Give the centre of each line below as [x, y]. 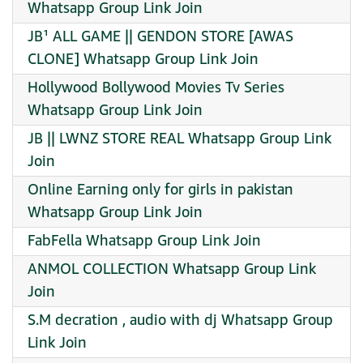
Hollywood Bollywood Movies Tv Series [156, 88]
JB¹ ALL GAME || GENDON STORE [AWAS [160, 37]
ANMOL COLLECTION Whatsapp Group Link [172, 269]
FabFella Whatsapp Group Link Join [144, 241]
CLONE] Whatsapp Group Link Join [143, 60]
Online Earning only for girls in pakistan [160, 190]
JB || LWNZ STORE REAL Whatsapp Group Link [179, 139]
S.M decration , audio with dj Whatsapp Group [180, 320]
